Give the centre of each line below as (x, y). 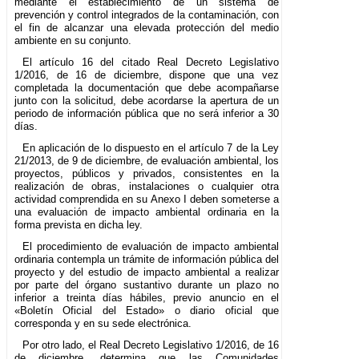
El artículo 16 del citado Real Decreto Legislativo (151, 63)
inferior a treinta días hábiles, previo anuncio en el (147, 298)
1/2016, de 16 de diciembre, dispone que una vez (147, 75)
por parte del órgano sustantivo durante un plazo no (147, 285)
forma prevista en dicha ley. (79, 225)
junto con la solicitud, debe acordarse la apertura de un (147, 101)
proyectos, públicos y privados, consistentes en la (147, 174)
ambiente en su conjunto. (73, 41)
